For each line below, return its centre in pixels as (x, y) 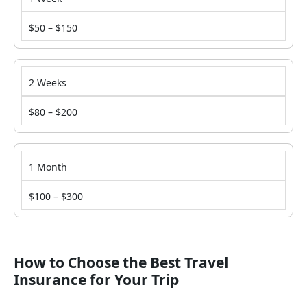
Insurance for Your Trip (96, 280)
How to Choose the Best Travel (121, 263)
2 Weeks (48, 83)
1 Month (48, 167)
